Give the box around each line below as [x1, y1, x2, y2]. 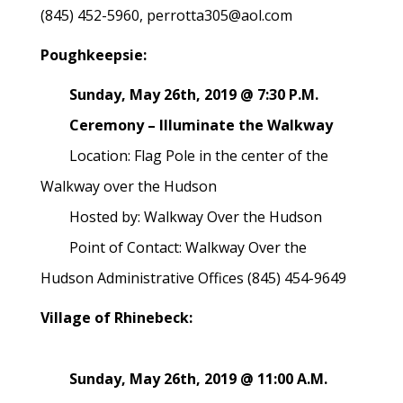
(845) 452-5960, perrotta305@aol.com [40, 5, 292, 25]
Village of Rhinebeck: [40, 308, 193, 327]
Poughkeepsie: [40, 45, 147, 65]
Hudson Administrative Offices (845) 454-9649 [40, 268, 346, 288]
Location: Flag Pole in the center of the [40, 146, 328, 166]
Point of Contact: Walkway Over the [40, 237, 307, 257]
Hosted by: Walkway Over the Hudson [40, 207, 322, 227]
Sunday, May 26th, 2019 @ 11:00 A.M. [40, 369, 327, 389]
